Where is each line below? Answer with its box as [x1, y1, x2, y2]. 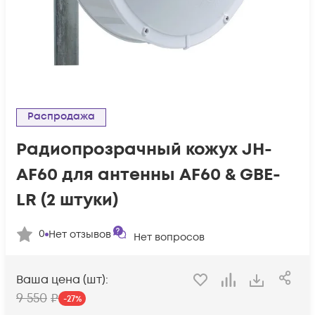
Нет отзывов [49, 227, 111, 241]
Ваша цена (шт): [16, 272, 108, 288]
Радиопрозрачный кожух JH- [16, 138, 272, 161]
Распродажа [34, 110, 95, 123]
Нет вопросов [134, 231, 205, 244]
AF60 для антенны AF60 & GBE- [16, 163, 281, 186]
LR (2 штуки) [16, 188, 118, 212]
